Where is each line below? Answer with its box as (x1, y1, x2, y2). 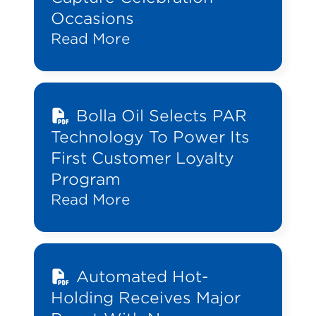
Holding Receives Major (51, 288, 241, 308)
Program (51, 170, 121, 189)
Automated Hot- (75, 267, 209, 286)
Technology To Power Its (51, 128, 250, 147)
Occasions (51, 9, 134, 28)
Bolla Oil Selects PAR (75, 107, 247, 126)
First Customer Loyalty (51, 149, 234, 168)
